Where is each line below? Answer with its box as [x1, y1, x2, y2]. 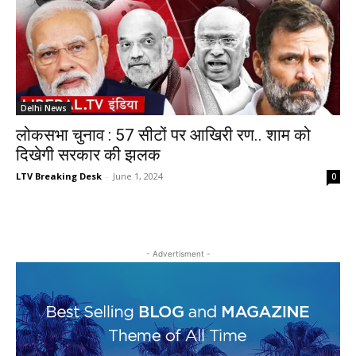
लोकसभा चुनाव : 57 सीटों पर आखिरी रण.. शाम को [16, 126, 311, 145]
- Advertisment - [145, 249, 211, 258]
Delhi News [21, 103, 67, 114]
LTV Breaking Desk [16, 170, 102, 182]
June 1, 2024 [113, 170, 163, 182]
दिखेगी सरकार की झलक [16, 145, 161, 164]
